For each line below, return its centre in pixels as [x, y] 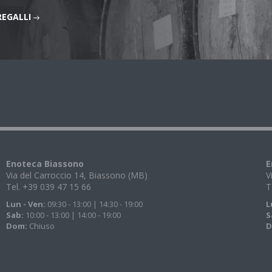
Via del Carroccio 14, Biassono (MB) [76, 175]
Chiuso [41, 226]
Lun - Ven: [25, 204]
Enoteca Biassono [45, 164]
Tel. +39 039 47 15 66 [48, 187]
